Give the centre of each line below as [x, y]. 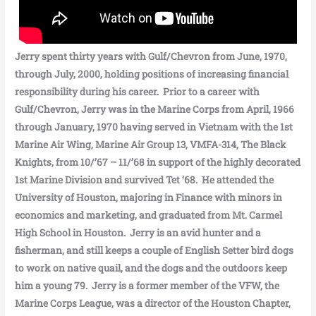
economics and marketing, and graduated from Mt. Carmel [149, 215]
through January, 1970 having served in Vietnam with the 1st [154, 127]
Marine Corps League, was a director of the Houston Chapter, [153, 304]
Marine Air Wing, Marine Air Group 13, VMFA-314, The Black [151, 145]
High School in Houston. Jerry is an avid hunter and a [138, 233]
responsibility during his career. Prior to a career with [138, 92]
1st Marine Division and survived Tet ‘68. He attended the [145, 180]
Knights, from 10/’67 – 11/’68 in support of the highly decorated [158, 163]
